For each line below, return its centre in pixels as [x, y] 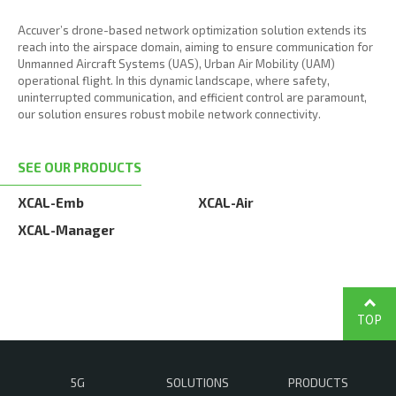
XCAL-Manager [66, 229]
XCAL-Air [226, 202]
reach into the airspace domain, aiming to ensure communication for [195, 46]
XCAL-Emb [51, 202]
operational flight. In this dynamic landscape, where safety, [174, 80]
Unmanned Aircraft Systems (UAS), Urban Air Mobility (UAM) [176, 63]
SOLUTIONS [198, 382]
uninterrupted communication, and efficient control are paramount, [192, 97]
